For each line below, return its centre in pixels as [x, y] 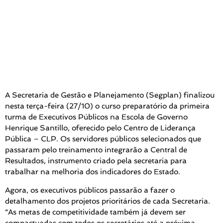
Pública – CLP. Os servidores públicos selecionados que [103, 139]
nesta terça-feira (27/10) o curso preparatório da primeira [107, 106]
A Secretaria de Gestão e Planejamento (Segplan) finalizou [110, 95]
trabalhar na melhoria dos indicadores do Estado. [93, 172]
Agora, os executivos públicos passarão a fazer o [90, 190]
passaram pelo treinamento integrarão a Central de [96, 150]
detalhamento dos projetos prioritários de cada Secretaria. [108, 201]
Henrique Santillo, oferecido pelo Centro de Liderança [100, 128]
